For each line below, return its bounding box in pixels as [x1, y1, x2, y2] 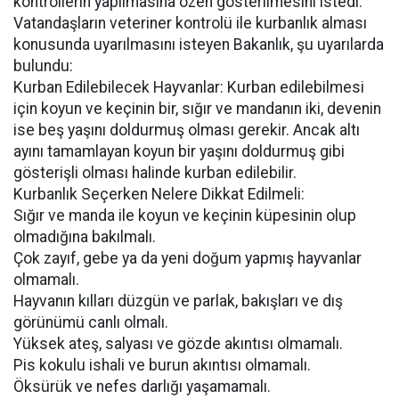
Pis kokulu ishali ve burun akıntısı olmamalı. [13, 356, 311, 374]
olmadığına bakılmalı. [13, 228, 156, 246]
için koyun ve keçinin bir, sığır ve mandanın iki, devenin [13, 100, 381, 118]
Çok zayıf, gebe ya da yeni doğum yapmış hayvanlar [13, 249, 362, 267]
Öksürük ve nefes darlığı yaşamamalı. [13, 378, 271, 395]
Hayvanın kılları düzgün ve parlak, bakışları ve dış [13, 292, 343, 310]
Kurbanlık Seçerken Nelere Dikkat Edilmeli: [13, 185, 305, 203]
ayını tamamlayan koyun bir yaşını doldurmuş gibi [13, 142, 345, 160]
